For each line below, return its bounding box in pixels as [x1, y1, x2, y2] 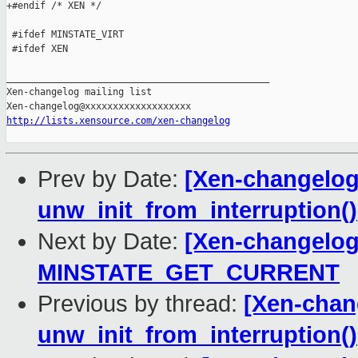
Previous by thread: [38, 291, 244, 317]
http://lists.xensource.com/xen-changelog [6, 115, 230, 127]
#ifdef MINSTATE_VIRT [6, 29, 124, 41]
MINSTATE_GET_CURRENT [38, 260, 340, 286]
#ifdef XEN [6, 43, 68, 55]
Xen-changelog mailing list [6, 86, 152, 98]
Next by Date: [38, 229, 185, 255]
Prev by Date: [38, 166, 185, 193]
